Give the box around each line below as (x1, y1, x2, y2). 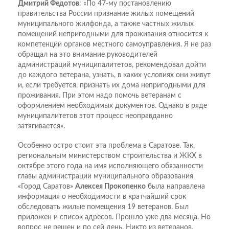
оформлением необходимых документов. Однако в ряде (18, 102, 207, 109)
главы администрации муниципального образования (18, 172, 193, 180)
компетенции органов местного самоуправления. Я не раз (18, 40, 211, 48)
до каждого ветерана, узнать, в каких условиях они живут (18, 71, 211, 79)
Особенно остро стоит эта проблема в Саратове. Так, (18, 142, 195, 149)
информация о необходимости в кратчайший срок (18, 193, 186, 200)
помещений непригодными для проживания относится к (18, 30, 208, 38)
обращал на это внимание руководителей (18, 51, 157, 58)
